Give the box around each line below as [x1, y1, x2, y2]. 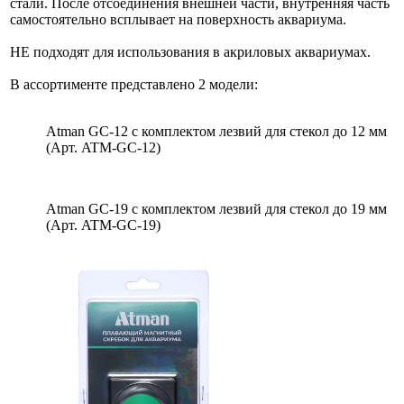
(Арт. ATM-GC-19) [46, 216, 161, 233]
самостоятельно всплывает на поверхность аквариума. [10, 11, 346, 27]
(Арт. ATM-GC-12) [46, 139, 161, 155]
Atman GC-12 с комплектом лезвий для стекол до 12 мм [46, 123, 387, 139]
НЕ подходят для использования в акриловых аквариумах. [10, 43, 371, 60]
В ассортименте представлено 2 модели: [10, 76, 258, 92]
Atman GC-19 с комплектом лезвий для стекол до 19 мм [46, 200, 387, 216]
